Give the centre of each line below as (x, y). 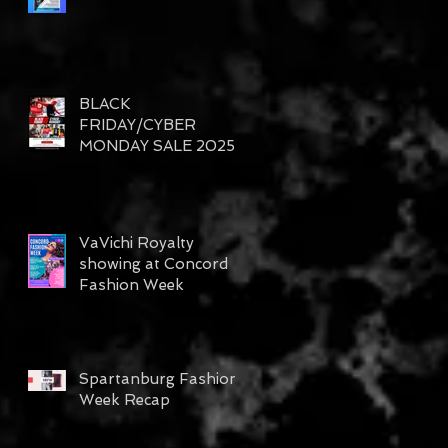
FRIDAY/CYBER (137, 125)
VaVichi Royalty (136, 243)
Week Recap (124, 400)
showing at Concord (153, 264)
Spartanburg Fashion (159, 379)
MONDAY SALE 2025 (157, 146)
